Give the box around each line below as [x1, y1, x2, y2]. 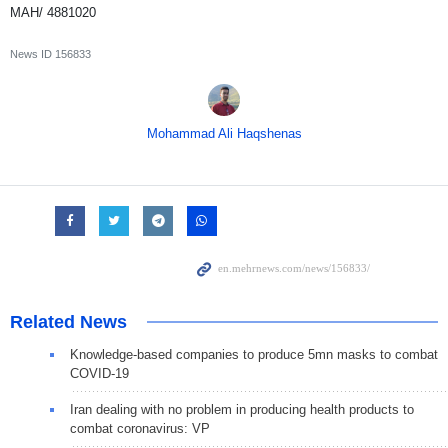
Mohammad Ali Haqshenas [146, 126, 302, 142]
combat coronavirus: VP [70, 421, 210, 437]
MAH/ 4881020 [10, 5, 96, 21]
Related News [10, 312, 127, 333]
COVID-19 [70, 366, 129, 382]
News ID [10, 48, 55, 61]
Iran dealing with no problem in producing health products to [70, 402, 414, 418]
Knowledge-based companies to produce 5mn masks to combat [70, 347, 438, 363]
